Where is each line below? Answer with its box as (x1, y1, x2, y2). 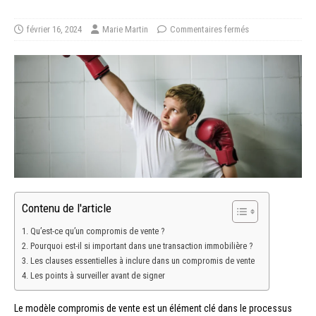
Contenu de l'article (22, 200, 111, 215)
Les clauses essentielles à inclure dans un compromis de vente (30, 255, 255, 266)
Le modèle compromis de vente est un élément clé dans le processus (14, 302, 292, 314)
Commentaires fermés (170, 24, 249, 35)
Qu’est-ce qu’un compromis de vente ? (30, 225, 164, 236)
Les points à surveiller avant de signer (30, 269, 165, 281)
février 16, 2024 (27, 24, 82, 35)
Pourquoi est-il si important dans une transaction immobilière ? (30, 240, 253, 251)
